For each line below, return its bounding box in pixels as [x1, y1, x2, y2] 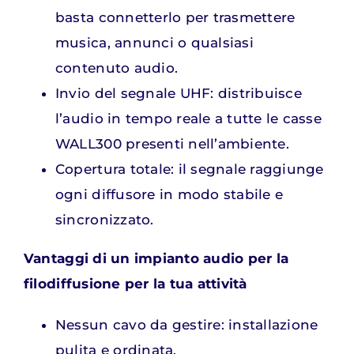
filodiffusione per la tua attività [23, 276, 247, 292]
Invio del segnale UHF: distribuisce [55, 85, 302, 101]
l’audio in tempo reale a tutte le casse [55, 111, 322, 126]
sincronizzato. [55, 212, 154, 228]
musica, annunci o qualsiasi [55, 35, 254, 51]
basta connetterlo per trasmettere [55, 9, 296, 25]
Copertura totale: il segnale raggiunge [55, 161, 324, 177]
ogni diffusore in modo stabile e [55, 186, 284, 202]
